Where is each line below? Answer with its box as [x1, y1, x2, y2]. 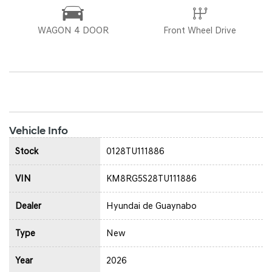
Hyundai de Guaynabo [106, 200, 197, 211]
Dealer [15, 200, 41, 211]
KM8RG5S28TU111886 [106, 172, 197, 184]
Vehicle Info [9, 123, 68, 138]
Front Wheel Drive [163, 24, 236, 36]
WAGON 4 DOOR [37, 24, 109, 36]
